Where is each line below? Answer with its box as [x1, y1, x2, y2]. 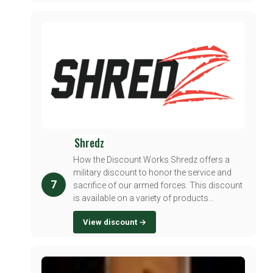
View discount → [83, 217, 146, 227]
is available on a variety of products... [73, 193, 214, 203]
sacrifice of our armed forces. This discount [73, 180, 243, 190]
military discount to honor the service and [73, 167, 232, 177]
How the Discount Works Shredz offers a [73, 154, 230, 165]
